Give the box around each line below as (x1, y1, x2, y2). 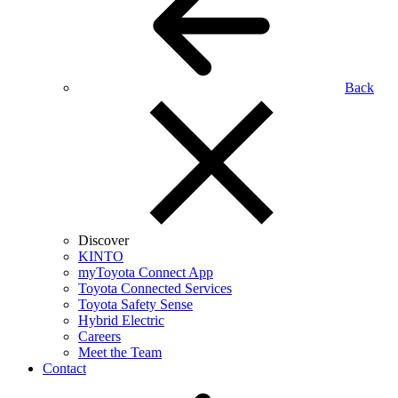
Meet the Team (78, 345, 162, 360)
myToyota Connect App (78, 265, 213, 280)
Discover (78, 233, 129, 248)
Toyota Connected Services (78, 281, 232, 296)
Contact (43, 361, 86, 376)
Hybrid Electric (78, 313, 164, 328)
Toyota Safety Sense (78, 297, 193, 312)
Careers (78, 329, 121, 344)
